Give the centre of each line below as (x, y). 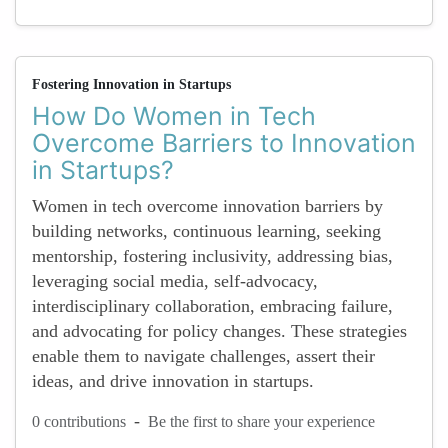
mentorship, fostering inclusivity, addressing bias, (212, 256)
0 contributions (79, 421)
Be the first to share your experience (261, 421)
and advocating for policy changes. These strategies (219, 331)
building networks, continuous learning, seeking (206, 231)
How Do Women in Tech (174, 116)
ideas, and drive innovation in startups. (173, 381)
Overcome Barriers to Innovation (224, 143)
